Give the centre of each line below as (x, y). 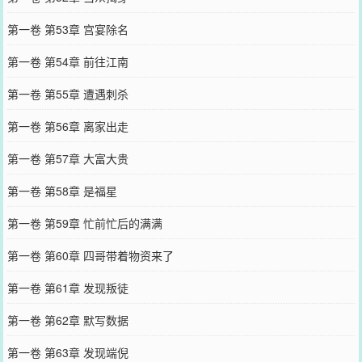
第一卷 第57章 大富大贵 (67, 158)
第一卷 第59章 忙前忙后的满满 (84, 223)
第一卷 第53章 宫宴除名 (67, 29)
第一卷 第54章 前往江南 (67, 61)
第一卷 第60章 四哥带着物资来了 (90, 255)
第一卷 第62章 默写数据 (67, 320)
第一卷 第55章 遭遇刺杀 (67, 93)
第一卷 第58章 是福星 (62, 190)
